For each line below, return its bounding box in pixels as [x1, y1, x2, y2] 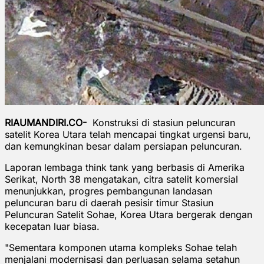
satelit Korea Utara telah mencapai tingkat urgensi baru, [5, 128, 251, 140]
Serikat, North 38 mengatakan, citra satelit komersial [5, 173, 238, 185]
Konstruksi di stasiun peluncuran [87, 116, 235, 128]
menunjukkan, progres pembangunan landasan [5, 184, 212, 197]
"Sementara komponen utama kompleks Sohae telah [5, 241, 237, 253]
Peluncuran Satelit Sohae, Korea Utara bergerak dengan [5, 208, 252, 220]
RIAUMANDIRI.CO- [5, 116, 87, 128]
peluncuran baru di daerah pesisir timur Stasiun [5, 196, 213, 209]
